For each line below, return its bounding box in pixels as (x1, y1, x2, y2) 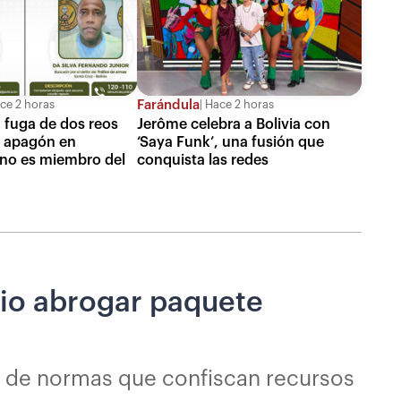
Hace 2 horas (201, 99, 274, 111)
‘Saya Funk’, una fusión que (136, 134, 324, 149)
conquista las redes (136, 152, 269, 167)
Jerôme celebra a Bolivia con (136, 116, 330, 132)
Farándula (136, 98, 200, 112)
